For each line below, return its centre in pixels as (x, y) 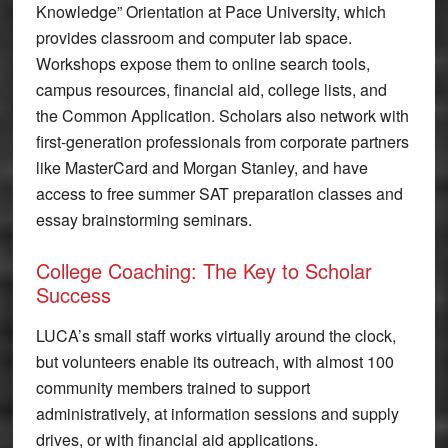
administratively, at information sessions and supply (217, 414)
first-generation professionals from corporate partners (222, 142)
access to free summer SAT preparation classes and (219, 194)
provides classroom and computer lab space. (193, 38)
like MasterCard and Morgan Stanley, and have (201, 168)
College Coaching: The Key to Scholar (203, 271)
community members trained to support (172, 388)
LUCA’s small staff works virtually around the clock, (215, 336)
